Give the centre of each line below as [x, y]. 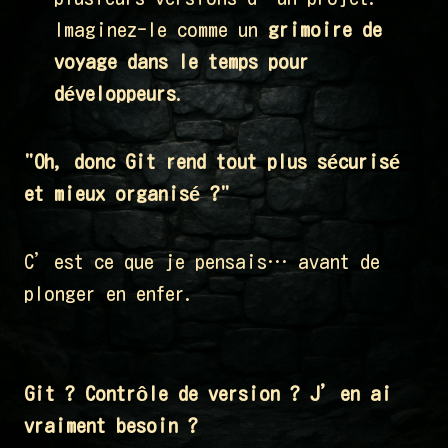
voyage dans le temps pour [181, 61]
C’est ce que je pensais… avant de [202, 261]
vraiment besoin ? [111, 425]
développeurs [115, 93]
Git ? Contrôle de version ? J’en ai [208, 393]
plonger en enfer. [109, 293]
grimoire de [325, 29]
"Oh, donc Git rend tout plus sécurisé [212, 161]
